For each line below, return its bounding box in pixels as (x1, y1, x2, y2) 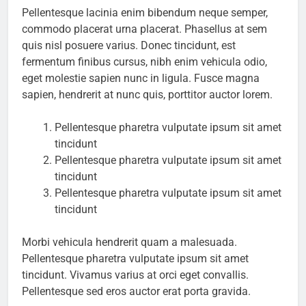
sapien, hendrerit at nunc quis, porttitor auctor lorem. (22, 88, 273, 102)
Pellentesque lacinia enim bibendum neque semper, (22, 6, 268, 20)
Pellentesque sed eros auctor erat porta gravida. (22, 285, 251, 298)
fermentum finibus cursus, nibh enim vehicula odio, (22, 55, 267, 69)
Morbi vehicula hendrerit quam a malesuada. (22, 236, 237, 249)
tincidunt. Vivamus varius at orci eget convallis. (22, 268, 249, 282)
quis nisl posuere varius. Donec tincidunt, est (22, 39, 236, 53)
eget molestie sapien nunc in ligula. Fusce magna (22, 72, 260, 85)
